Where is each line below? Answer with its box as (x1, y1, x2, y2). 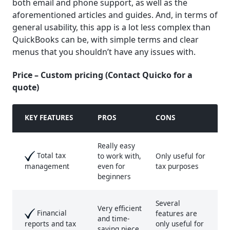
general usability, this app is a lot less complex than (12, 22, 210, 33)
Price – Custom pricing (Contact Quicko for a (12, 69, 193, 81)
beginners (97, 171, 131, 181)
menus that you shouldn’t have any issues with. (12, 46, 196, 58)
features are (155, 208, 197, 218)
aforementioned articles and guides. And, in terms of (12, 9, 218, 21)
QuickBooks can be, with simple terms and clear (12, 34, 199, 46)
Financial (35, 207, 67, 218)
